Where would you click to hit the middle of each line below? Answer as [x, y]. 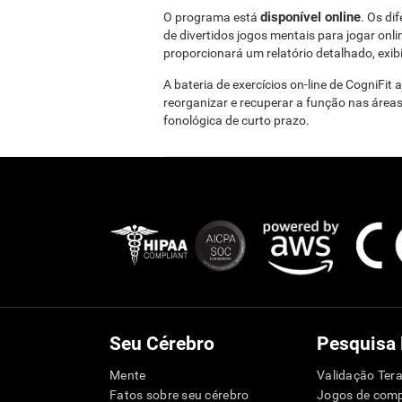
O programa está [212, 17]
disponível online [310, 17]
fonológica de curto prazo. [236, 120]
